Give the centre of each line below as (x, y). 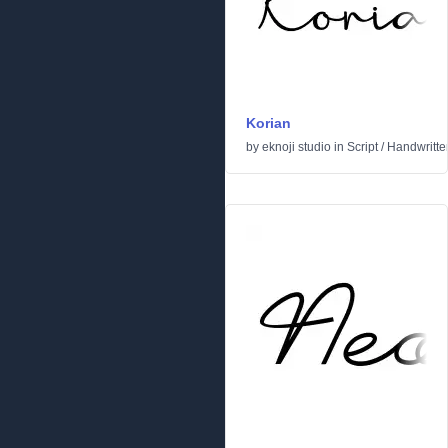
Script (362, 147)
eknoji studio (296, 147)
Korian (268, 123)
